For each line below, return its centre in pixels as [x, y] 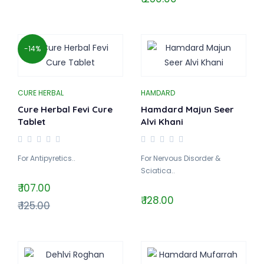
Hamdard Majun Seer [187, 109]
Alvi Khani [162, 122]
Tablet [32, 122]
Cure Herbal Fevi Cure [65, 109]
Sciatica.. [158, 171]
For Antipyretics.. [47, 158]
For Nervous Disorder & [181, 158]
